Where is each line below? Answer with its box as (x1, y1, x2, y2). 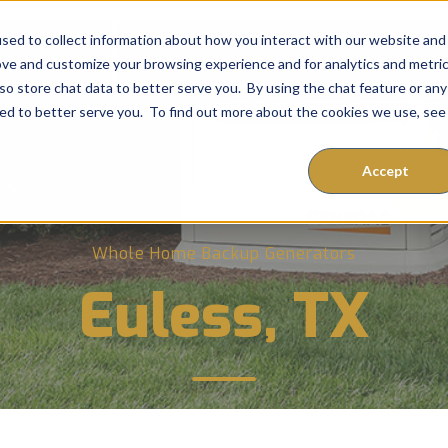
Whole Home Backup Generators (92, 243, 356, 264)
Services (147, 98, 212, 120)
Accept (361, 162, 409, 180)
